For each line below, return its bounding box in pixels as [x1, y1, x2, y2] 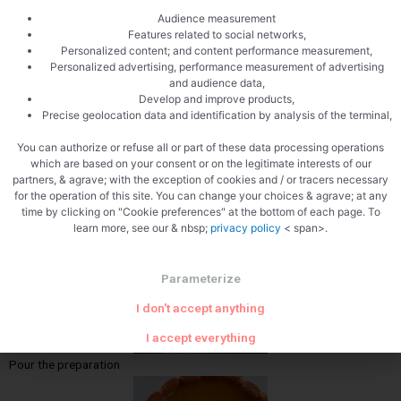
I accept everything [145, 330, 256, 346]
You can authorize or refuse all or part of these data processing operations [17, 141, 384, 155]
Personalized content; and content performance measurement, [61, 44, 372, 58]
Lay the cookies [9, 200, 91, 215]
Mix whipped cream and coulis [9, 43, 168, 58]
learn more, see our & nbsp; [73, 221, 210, 235]
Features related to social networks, [127, 28, 306, 42]
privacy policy [210, 221, 284, 235]
